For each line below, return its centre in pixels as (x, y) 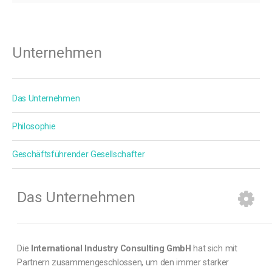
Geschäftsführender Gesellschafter (79, 155)
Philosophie (34, 127)
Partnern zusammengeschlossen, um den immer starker (123, 263)
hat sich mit (215, 249)
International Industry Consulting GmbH (111, 249)
